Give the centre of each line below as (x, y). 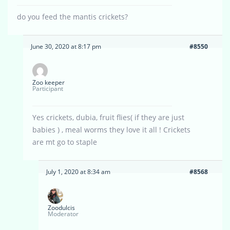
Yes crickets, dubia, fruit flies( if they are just (108, 118)
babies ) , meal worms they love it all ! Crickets (111, 130)
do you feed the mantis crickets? (72, 17)
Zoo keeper (49, 83)
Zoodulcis (61, 208)
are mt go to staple (65, 142)
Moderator (63, 214)
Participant (48, 89)
